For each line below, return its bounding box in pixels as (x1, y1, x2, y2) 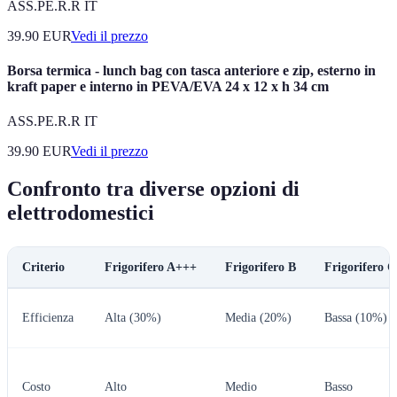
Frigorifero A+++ (105, 261, 197, 274)
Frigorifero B (225, 261, 296, 274)
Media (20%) (225, 311, 292, 324)
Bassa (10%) (324, 311, 387, 324)
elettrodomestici (7, 201, 154, 224)
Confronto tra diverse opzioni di (7, 177, 300, 200)
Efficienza (22, 311, 74, 324)
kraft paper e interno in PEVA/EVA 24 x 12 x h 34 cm (7, 78, 329, 94)
